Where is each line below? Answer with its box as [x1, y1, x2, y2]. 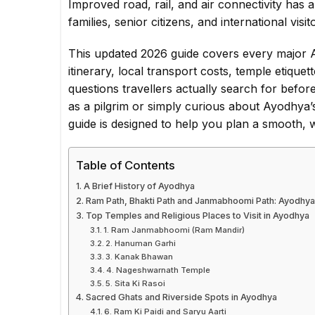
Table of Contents [76, 158, 175, 173]
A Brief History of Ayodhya [83, 181, 195, 192]
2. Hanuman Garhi [105, 238, 176, 249]
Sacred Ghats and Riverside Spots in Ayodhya [85, 292, 277, 303]
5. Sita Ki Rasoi [105, 278, 166, 289]
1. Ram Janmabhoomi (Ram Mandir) [103, 225, 245, 236]
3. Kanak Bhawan [105, 252, 174, 262]
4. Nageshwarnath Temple [106, 265, 211, 276]
